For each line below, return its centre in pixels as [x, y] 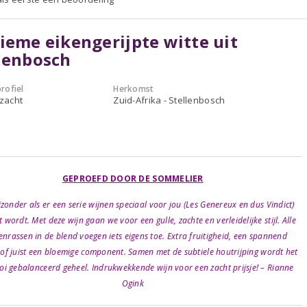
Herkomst [134, 89]
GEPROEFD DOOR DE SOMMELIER [133, 179]
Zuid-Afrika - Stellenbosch [169, 100]
